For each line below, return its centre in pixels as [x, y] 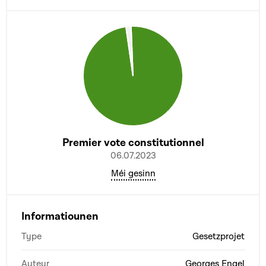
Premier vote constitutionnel [133, 142]
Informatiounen [60, 216]
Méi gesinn [133, 173]
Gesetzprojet [218, 236]
